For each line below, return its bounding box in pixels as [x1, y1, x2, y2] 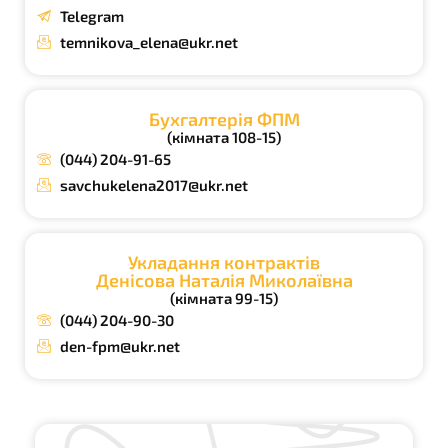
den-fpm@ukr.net [59, 337, 180, 356]
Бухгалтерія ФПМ [148, 108, 300, 131]
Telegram [59, 7, 124, 26]
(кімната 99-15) [170, 289, 278, 308]
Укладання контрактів [128, 251, 320, 274]
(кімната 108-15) [167, 128, 281, 147]
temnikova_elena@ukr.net [59, 33, 238, 52]
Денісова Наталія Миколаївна [95, 269, 353, 292]
